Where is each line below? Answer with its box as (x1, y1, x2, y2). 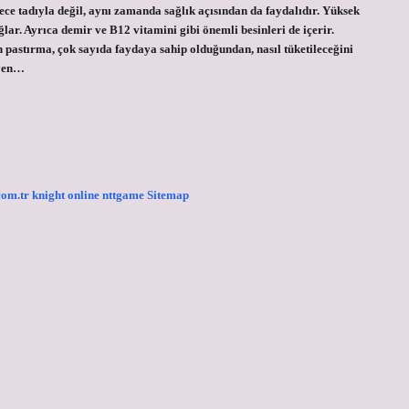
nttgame (102, 188, 144, 202)
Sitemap (147, 188, 189, 202)
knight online (32, 188, 100, 202)
